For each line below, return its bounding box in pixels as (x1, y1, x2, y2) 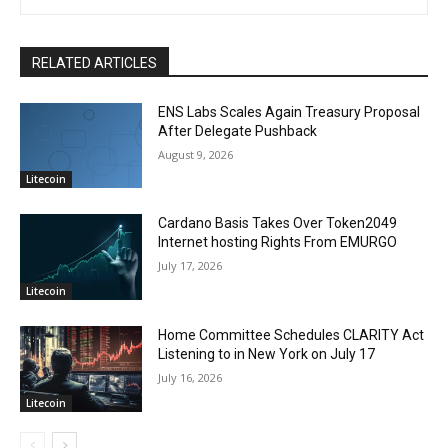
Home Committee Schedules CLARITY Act (158, 327, 425, 344)
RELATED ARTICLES (32, 54, 157, 71)
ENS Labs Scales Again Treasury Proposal (158, 103, 421, 120)
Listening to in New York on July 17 (158, 346, 376, 363)
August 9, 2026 (158, 146, 234, 162)
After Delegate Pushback (158, 122, 318, 139)
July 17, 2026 (158, 258, 223, 274)
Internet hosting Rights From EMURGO (158, 234, 398, 251)
